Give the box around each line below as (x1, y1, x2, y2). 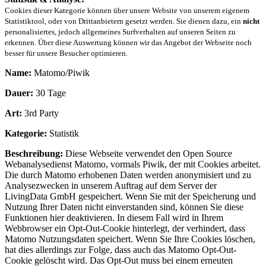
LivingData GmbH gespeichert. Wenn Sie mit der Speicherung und (5, 191, 256, 201)
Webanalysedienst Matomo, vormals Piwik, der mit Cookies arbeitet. (5, 159, 261, 169)
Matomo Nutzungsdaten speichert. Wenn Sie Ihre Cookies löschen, (5, 233, 255, 244)
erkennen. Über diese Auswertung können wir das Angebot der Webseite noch (5, 37, 252, 47)
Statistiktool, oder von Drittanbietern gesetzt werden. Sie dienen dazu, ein (5, 16, 243, 26)
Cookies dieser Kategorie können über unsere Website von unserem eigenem (5, 5, 249, 15)
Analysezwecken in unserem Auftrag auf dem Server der (5, 180, 217, 191)
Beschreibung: (5, 148, 63, 159)
